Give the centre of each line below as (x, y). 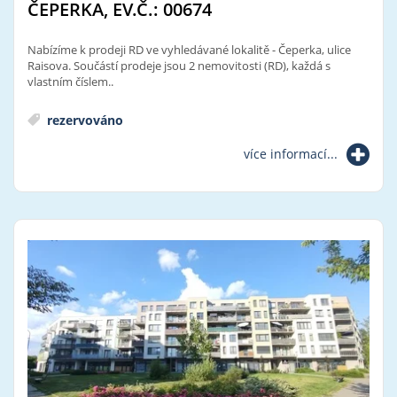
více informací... (291, 153)
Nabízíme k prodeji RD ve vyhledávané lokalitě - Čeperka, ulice (189, 49)
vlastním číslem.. (70, 81)
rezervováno (83, 120)
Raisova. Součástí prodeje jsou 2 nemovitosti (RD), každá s (179, 65)
